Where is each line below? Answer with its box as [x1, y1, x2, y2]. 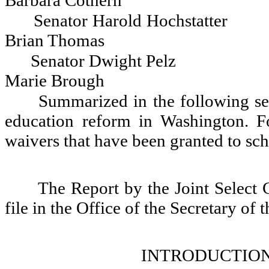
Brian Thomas [5, 31, 104, 50]
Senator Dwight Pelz [30, 51, 176, 70]
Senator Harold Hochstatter [34, 11, 228, 30]
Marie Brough [5, 71, 104, 90]
